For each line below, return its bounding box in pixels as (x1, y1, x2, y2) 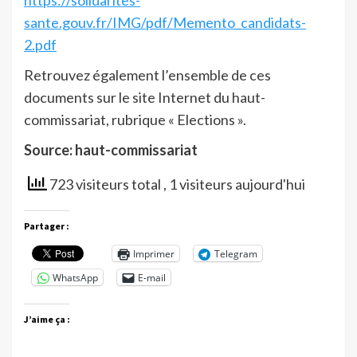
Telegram (214, 246, 257, 261)
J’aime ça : (24, 313, 70, 326)
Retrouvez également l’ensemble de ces (24, 66, 271, 84)
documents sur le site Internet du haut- (24, 88, 265, 107)
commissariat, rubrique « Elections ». (24, 111, 246, 129)
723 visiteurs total (47, 175, 163, 194)
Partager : (24, 220, 69, 233)
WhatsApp (53, 270, 98, 284)
